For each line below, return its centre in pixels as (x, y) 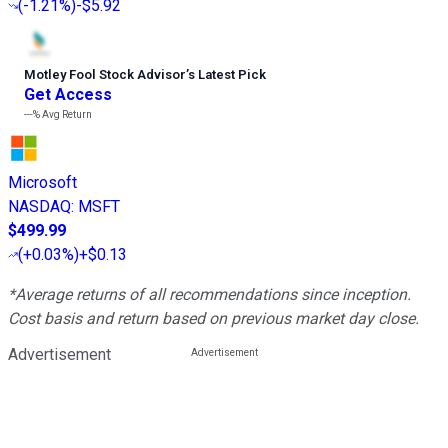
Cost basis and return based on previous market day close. (213, 319)
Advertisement (59, 355)
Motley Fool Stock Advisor (105, 75)
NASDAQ (39, 207)
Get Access (68, 95)
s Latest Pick (227, 75)
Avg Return (66, 115)
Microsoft (42, 183)
